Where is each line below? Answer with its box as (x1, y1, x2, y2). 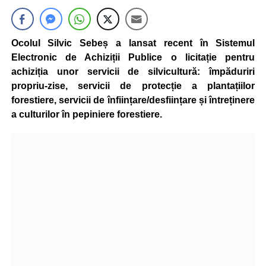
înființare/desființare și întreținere (107, 95, 255, 105)
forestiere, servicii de (11, 95, 107, 105)
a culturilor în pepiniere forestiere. (11, 109, 162, 119)
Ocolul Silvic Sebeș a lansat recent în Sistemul (11, 38, 255, 48)
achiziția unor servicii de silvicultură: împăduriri (11, 66, 255, 77)
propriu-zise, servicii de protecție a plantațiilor (11, 81, 255, 91)
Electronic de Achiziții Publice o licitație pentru (11, 52, 255, 62)
